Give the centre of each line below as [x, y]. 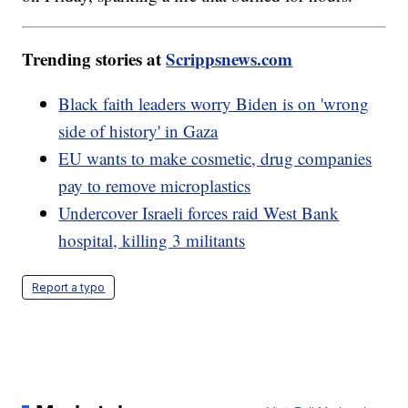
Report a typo [69, 288]
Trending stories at [94, 59]
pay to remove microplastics [155, 186]
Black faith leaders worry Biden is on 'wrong [214, 104]
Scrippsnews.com [229, 59]
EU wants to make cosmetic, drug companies [215, 158]
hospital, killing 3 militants [152, 240]
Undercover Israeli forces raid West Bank [199, 213]
